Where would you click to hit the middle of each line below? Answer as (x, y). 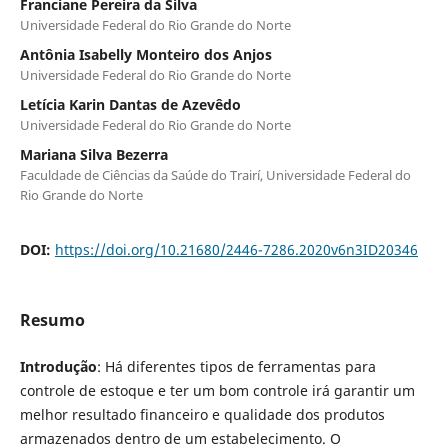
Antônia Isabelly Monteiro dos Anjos (145, 54)
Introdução (58, 366)
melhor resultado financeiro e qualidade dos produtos (202, 414)
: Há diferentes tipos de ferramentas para (236, 366)
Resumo (52, 319)
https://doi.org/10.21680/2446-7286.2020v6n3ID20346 (236, 249)
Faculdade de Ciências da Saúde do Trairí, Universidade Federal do (215, 174)
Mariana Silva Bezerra (93, 154)
